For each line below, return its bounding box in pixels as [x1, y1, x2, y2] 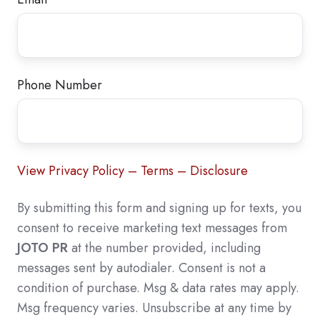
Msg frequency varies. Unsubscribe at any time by [17, 298, 291, 317]
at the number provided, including [68, 238, 261, 257]
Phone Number [17, 76, 102, 95]
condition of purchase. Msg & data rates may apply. [17, 278, 299, 297]
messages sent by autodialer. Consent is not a [17, 258, 266, 277]
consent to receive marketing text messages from [17, 218, 287, 237]
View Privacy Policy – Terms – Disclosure [17, 161, 248, 180]
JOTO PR [17, 238, 68, 257]
